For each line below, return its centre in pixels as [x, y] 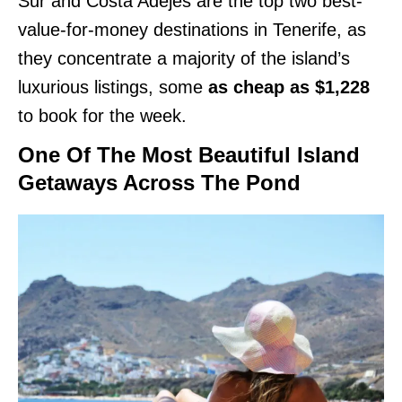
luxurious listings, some [110, 87]
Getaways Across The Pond [159, 182]
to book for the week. [102, 115]
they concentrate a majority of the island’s [184, 58]
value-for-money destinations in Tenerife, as [192, 29]
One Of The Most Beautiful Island [189, 154]
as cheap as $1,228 [286, 87]
